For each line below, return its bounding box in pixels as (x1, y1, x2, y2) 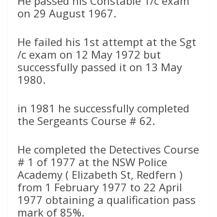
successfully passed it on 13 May (17, 60, 182, 75)
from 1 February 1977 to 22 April (17, 180, 182, 195)
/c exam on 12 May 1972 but (17, 47, 161, 62)
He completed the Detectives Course (17, 142, 199, 157)
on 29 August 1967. (17, 6, 116, 21)
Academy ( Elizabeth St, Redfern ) (17, 167, 183, 182)
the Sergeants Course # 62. (17, 113, 155, 128)
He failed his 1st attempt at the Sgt (17, 34, 196, 49)
